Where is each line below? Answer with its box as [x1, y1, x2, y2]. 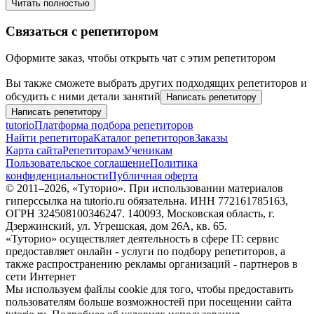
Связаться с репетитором [6, 23, 158, 39]
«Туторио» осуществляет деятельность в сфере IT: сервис [6, 233, 279, 245]
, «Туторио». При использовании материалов [67, 182, 283, 195]
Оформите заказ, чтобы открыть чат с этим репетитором [6, 52, 275, 64]
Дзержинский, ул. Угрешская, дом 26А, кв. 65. [6, 220, 227, 233]
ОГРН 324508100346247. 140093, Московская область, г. [6, 207, 275, 220]
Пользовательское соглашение [6, 157, 150, 170]
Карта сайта [6, 144, 62, 157]
